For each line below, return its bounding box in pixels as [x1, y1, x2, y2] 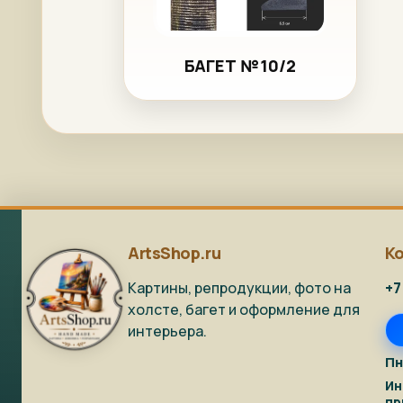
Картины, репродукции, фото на [128, 277, 351, 298]
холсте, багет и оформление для [128, 299, 360, 319]
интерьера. [128, 320, 207, 341]
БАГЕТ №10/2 [184, 55, 297, 77]
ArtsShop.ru [128, 241, 221, 264]
